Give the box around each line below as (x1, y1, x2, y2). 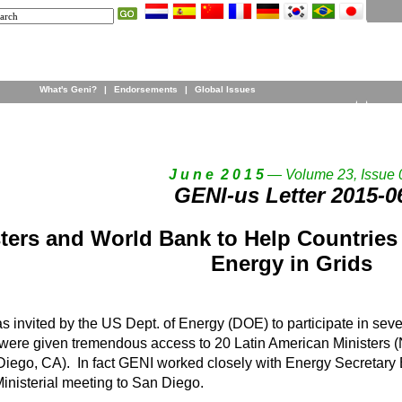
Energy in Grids (210, 251, 372, 275)
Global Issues (194, 84, 256, 94)
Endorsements (113, 84, 178, 94)
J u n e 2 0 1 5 (168, 167, 264, 182)
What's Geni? (39, 84, 97, 94)
